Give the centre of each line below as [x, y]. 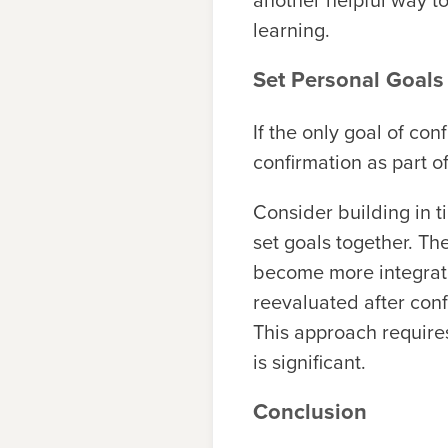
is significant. [309, 362]
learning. [291, 30]
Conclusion [310, 412]
